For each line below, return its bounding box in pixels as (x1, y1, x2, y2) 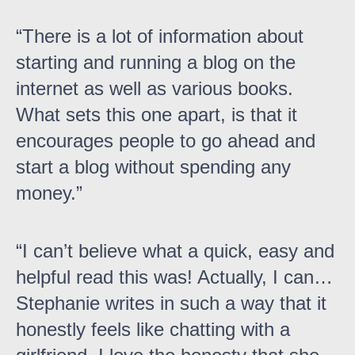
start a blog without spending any (16, 156, 291, 178)
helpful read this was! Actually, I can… (16, 266, 333, 288)
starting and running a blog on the (16, 52, 296, 74)
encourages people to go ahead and (16, 130, 315, 152)
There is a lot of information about (22, 25, 303, 48)
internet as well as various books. (16, 78, 293, 100)
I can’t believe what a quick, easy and (22, 240, 334, 262)
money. (16, 182, 76, 204)
